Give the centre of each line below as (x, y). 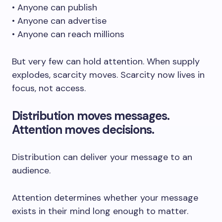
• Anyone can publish (55, 7)
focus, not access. (49, 88)
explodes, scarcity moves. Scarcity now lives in (108, 75)
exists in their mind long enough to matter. (100, 211)
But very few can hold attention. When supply (106, 61)
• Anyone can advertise (59, 21)
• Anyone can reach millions (68, 34)
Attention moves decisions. (83, 130)
